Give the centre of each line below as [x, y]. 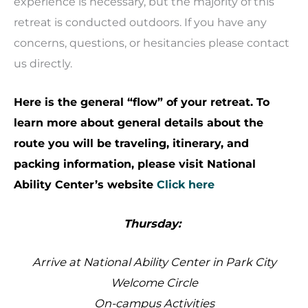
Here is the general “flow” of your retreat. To [142, 102]
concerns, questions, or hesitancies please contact [152, 43]
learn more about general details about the [139, 123]
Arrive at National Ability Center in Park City [154, 262]
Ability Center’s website [85, 185]
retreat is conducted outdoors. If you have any [140, 22]
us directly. [43, 64]
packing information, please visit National [135, 164]
